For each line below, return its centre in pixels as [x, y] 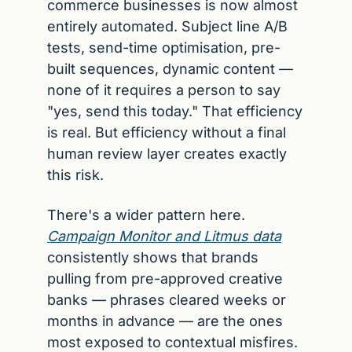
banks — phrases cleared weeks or [167, 300]
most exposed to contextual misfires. [172, 342]
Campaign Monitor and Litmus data [164, 236]
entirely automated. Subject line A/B [167, 26]
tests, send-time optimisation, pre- [164, 48]
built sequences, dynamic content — [170, 69]
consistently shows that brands [153, 257]
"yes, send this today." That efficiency [175, 111]
